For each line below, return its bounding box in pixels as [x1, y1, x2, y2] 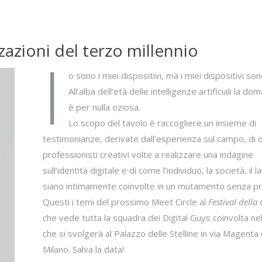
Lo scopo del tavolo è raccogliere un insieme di [68, 116, 257, 129]
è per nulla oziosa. [68, 101, 141, 113]
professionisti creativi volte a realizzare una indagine [42, 148, 253, 160]
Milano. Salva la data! [42, 243, 124, 255]
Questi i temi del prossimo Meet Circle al [42, 195, 208, 208]
